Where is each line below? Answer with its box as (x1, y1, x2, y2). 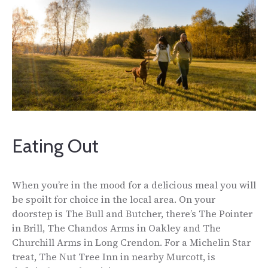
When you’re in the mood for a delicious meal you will (12, 178, 256, 191)
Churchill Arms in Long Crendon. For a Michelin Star (12, 235, 251, 249)
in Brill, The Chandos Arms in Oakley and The (12, 221, 221, 234)
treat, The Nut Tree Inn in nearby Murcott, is (12, 249, 215, 263)
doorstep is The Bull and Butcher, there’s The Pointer (12, 206, 252, 220)
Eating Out (12, 133, 99, 157)
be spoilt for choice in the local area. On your (12, 192, 215, 206)
